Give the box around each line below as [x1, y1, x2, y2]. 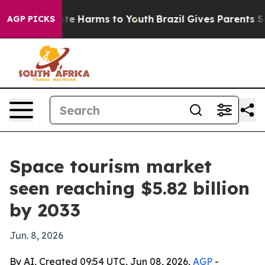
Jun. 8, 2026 [9, 230, 63, 241]
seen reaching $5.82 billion [9, 177, 250, 199]
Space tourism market [9, 155, 212, 177]
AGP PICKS [7, 14, 55, 24]
